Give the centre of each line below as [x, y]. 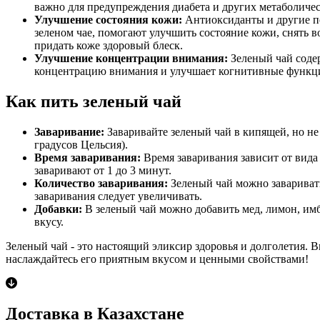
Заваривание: [69, 132]
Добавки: [58, 209]
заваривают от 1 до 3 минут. [103, 171]
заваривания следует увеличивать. [118, 196]
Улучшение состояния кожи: [108, 20]
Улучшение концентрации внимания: [131, 59]
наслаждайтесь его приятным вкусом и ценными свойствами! [157, 259]
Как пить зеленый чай [94, 102]
